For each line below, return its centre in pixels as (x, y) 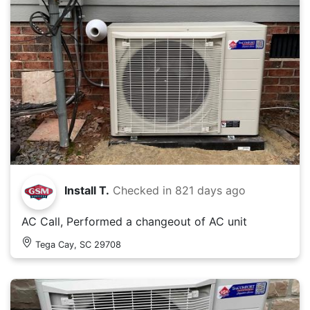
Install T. (87, 190)
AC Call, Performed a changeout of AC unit (134, 221)
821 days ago (210, 190)
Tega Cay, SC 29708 (78, 244)
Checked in (144, 190)
